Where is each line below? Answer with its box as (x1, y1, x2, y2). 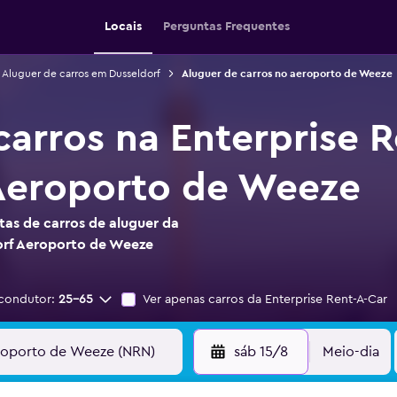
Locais (104, 20, 142, 33)
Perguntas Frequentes (162, 20, 290, 33)
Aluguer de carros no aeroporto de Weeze (181, 68, 393, 79)
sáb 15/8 (233, 345, 288, 359)
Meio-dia (323, 345, 379, 359)
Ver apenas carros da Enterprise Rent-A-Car (143, 293, 387, 306)
